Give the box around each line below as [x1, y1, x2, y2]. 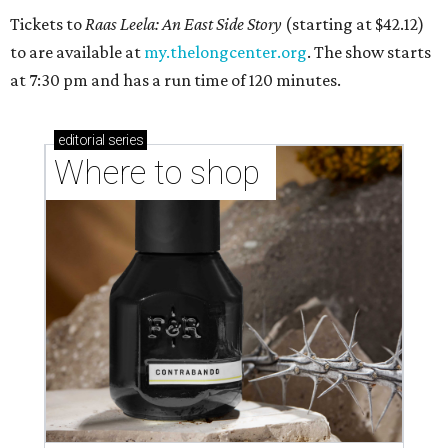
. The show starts [307, 42, 431, 63]
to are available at [10, 42, 144, 63]
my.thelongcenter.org [144, 42, 307, 63]
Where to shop [54, 153, 268, 193]
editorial [58, 132, 105, 149]
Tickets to [10, 14, 85, 35]
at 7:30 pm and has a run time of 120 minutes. [10, 70, 341, 91]
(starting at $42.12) [282, 14, 424, 35]
